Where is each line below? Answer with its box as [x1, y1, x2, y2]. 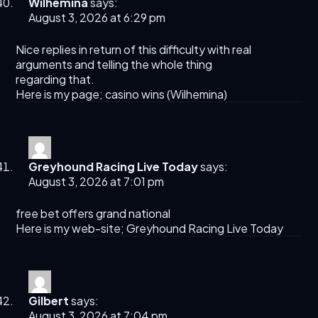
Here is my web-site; [16, 221, 127, 236]
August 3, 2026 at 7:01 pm [28, 174, 165, 190]
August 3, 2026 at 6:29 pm [28, 10, 166, 26]
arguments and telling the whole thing [16, 57, 213, 72]
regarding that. [16, 72, 95, 87]
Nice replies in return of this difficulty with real [16, 42, 252, 57]
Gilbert [28, 293, 70, 309]
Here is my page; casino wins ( [16, 87, 171, 102]
